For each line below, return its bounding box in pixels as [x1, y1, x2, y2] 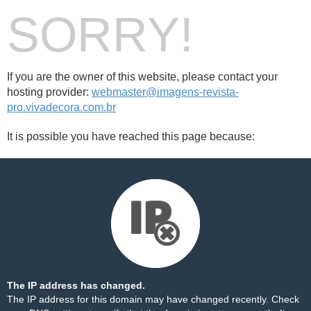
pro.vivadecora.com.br [7, 101, 116, 113]
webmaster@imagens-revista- [92, 86, 239, 98]
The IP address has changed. [7, 280, 145, 291]
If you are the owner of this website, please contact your [7, 71, 278, 83]
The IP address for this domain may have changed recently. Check [7, 294, 299, 305]
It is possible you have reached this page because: [7, 131, 255, 142]
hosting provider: [7, 86, 92, 98]
